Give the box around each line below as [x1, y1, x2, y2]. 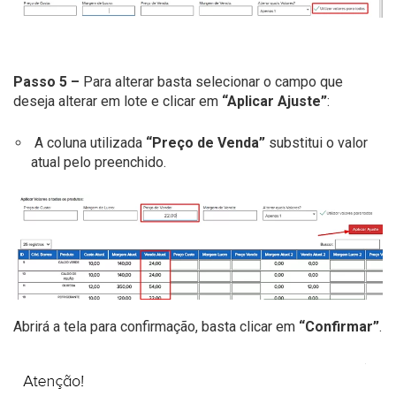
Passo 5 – [13, 73, 80, 91]
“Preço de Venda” [146, 134, 265, 152]
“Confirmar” [299, 318, 379, 336]
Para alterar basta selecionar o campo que [80, 73, 343, 91]
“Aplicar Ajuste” [218, 93, 327, 110]
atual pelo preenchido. [31, 154, 166, 171]
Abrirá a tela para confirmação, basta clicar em [13, 318, 299, 336]
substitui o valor [265, 134, 368, 152]
